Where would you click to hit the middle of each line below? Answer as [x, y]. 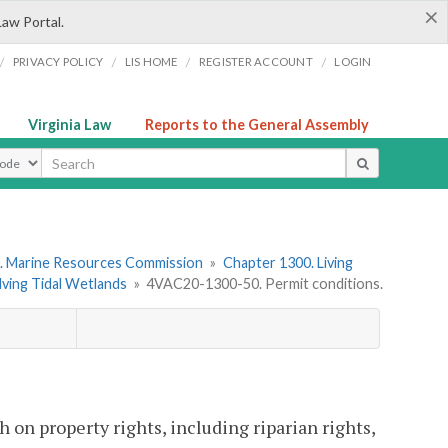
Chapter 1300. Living [287, 263]
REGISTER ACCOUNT [255, 61]
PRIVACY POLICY [58, 61]
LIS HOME [151, 61]
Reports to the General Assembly [257, 124]
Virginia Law [69, 124]
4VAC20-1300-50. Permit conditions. [265, 284]
